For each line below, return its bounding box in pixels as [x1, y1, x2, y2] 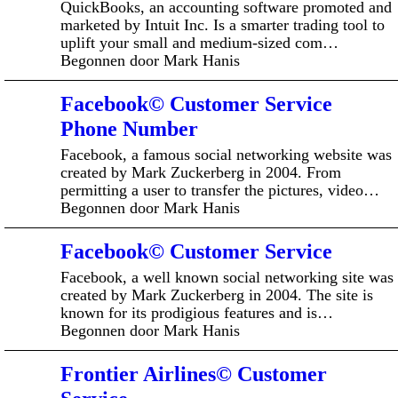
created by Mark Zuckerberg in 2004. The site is [60, 285, 373, 304]
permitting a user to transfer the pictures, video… [60, 180, 379, 199]
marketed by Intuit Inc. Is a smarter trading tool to [60, 15, 385, 34]
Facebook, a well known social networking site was [60, 267, 394, 286]
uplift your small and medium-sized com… [60, 33, 338, 52]
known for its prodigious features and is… [60, 303, 333, 322]
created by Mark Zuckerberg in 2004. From [60, 163, 341, 181]
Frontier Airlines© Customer [60, 362, 327, 386]
